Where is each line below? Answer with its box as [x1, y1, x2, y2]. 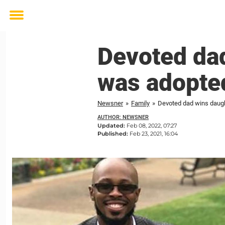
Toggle [10, 17, 37, 28]
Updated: [97, 122, 127, 129]
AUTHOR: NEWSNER [97, 114, 149, 121]
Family [131, 99, 150, 107]
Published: [97, 130, 130, 137]
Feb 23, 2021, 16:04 [130, 130, 178, 137]
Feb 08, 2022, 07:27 [127, 122, 177, 129]
